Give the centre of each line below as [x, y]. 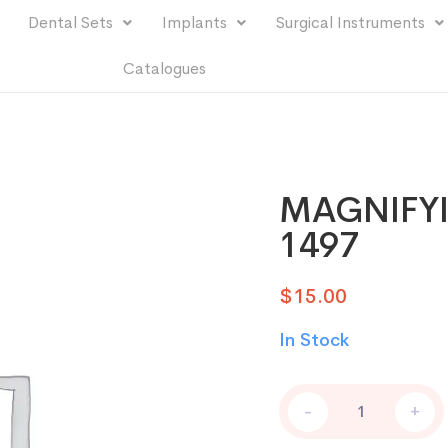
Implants [194, 22]
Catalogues [165, 68]
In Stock [314, 340]
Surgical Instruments [350, 22]
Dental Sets [70, 22]
